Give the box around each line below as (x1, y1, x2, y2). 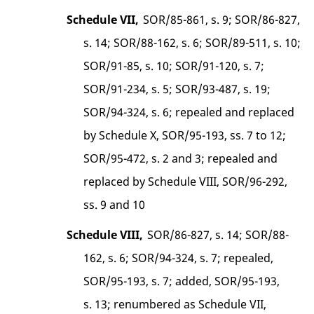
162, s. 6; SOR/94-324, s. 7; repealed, (83, 250, 274, 266)
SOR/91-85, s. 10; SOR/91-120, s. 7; (83, 57, 265, 74)
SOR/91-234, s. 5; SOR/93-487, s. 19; (83, 81, 271, 97)
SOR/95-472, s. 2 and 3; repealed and (83, 150, 278, 166)
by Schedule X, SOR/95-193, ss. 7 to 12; (83, 127, 287, 143)
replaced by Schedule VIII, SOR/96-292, (83, 173, 288, 189)
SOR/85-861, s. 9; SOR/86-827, (142, 11, 300, 27)
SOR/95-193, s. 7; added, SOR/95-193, (83, 273, 280, 289)
